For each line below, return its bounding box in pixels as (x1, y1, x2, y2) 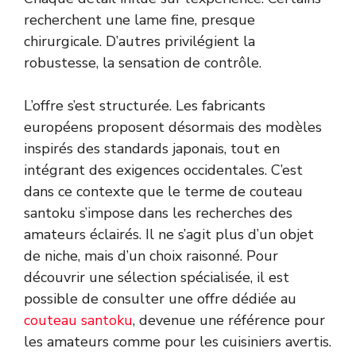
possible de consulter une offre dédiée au (24, 288, 296, 308)
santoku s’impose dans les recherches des (24, 203, 292, 222)
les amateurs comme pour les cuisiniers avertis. (24, 331, 331, 351)
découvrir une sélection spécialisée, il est (24, 267, 289, 287)
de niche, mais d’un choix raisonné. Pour (24, 246, 278, 265)
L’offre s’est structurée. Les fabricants (24, 95, 265, 115)
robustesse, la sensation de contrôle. (24, 52, 261, 72)
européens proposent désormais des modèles (24, 117, 322, 137)
